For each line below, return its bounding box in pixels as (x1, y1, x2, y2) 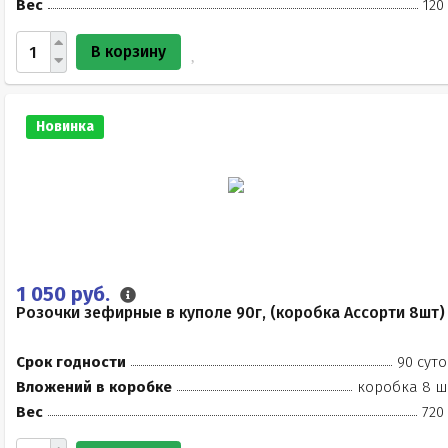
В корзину (91, 42, 166, 61)
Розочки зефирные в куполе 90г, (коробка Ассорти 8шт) (16, 303, 445, 322)
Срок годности (16, 353, 126, 371)
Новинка (36, 118, 94, 135)
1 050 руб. (16, 282, 115, 306)
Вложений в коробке (16, 378, 172, 396)
